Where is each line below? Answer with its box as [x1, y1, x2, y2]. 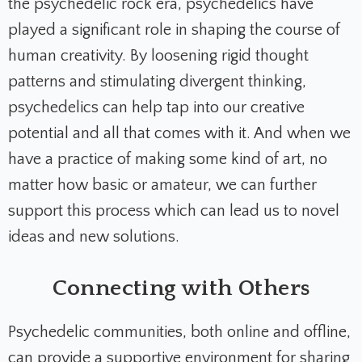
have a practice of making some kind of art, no [8, 150, 327, 169]
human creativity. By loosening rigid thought [8, 47, 309, 65]
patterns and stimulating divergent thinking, [8, 73, 306, 91]
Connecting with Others [52, 276, 310, 301]
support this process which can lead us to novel [8, 202, 339, 221]
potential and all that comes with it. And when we [8, 124, 351, 143]
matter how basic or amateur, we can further [8, 176, 317, 195]
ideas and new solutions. [8, 228, 179, 246]
